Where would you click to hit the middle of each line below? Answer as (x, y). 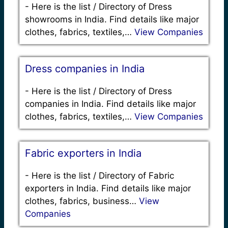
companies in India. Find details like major (110, 104)
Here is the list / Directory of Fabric (103, 175)
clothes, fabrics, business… (82, 201)
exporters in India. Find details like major (108, 188)
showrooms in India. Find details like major (112, 19)
